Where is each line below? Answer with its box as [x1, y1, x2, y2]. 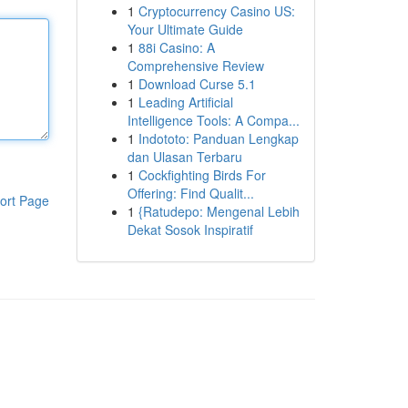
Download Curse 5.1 [138, 75, 256, 93]
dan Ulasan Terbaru [127, 148, 242, 166]
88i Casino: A [138, 38, 215, 56]
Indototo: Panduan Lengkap [138, 129, 299, 148]
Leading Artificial [138, 93, 233, 111]
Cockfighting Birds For [138, 166, 266, 184]
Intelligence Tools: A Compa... [127, 111, 300, 129]
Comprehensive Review [127, 56, 264, 75]
